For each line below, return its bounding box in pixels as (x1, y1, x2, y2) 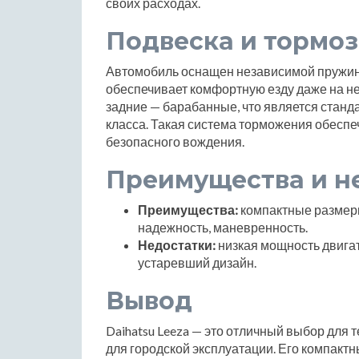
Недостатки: (138, 236, 216, 252)
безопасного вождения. (106, 133, 244, 149)
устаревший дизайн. (138, 254, 256, 270)
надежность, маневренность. (138, 219, 308, 235)
